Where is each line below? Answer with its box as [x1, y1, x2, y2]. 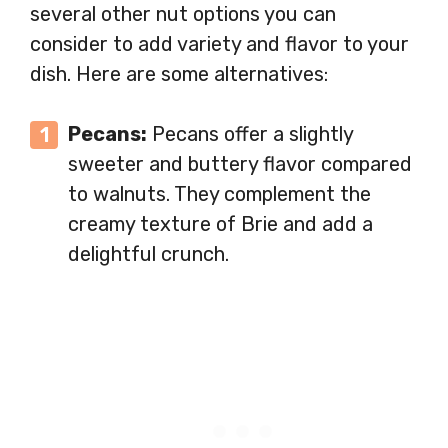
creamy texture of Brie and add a [68, 212, 373, 237]
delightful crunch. [68, 242, 229, 267]
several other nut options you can [30, 2, 336, 27]
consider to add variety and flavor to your [30, 32, 409, 57]
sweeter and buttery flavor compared [68, 152, 412, 177]
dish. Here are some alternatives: [30, 62, 328, 87]
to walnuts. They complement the [68, 182, 371, 207]
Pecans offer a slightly [147, 122, 353, 147]
